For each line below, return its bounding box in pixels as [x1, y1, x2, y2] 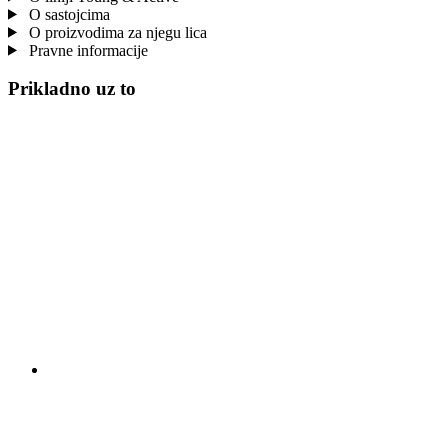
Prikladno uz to [8, 78, 136, 100]
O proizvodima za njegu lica [24, 23, 207, 41]
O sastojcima [24, 5, 110, 23]
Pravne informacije [24, 41, 148, 59]
